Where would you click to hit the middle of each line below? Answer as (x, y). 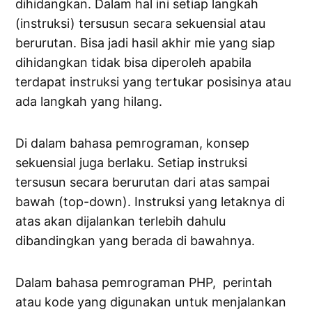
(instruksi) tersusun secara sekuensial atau (141, 24)
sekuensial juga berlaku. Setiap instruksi (132, 163)
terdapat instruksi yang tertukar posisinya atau (154, 82)
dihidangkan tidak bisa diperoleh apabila (134, 63)
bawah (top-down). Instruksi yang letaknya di (150, 202)
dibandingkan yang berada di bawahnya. (135, 241)
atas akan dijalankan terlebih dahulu (121, 221)
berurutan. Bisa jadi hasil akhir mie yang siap (146, 43)
